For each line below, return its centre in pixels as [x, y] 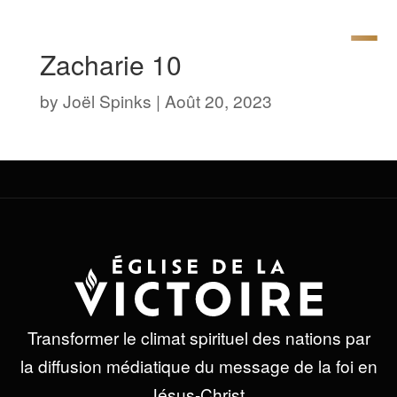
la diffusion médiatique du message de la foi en [198, 366]
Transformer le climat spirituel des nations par [198, 338]
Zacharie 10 [110, 64]
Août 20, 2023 [218, 101]
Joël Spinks [107, 101]
